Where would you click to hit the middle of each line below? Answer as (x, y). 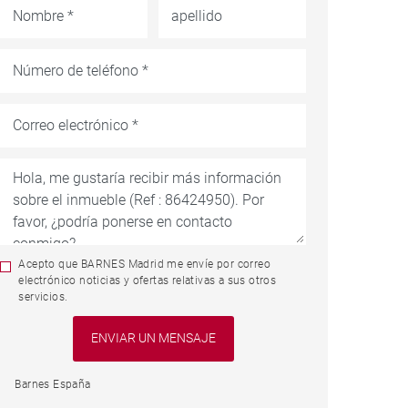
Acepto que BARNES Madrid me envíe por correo (145, 264)
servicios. (43, 296)
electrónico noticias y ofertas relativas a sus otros (148, 280)
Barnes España (53, 384)
